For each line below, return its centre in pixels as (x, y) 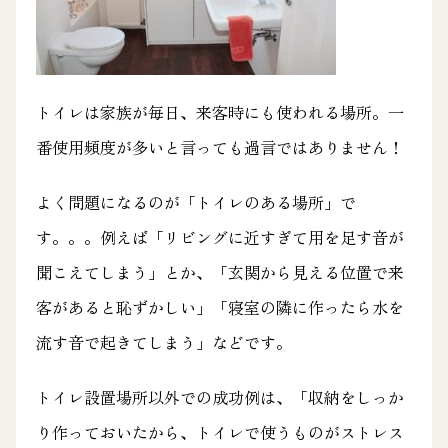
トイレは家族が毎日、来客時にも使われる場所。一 (219, 112)
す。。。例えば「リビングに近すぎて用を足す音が (219, 237)
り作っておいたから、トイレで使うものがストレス (219, 432)
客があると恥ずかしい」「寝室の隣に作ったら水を (219, 307)
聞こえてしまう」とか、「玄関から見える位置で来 (219, 272)
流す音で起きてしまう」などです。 (163, 342)
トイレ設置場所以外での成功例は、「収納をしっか (219, 397)
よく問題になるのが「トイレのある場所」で (195, 202)
